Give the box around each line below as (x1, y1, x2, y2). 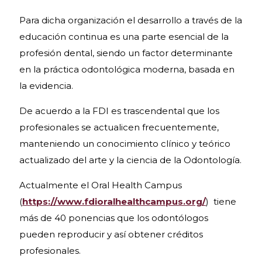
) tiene (206, 196, 236, 207)
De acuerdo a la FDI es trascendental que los (19, 105, 219, 116)
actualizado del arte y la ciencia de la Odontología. (19, 154, 242, 166)
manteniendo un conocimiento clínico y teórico (19, 138, 230, 149)
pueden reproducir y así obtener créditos (19, 229, 203, 240)
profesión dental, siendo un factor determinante (19, 47, 233, 58)
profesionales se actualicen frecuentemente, (19, 122, 219, 133)
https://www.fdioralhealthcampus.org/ (22, 196, 206, 207)
